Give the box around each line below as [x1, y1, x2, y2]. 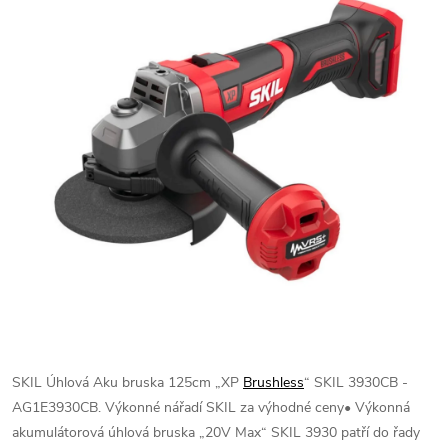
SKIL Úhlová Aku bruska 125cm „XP [12, 373, 243, 392]
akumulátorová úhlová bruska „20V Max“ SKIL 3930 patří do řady [12, 423, 420, 442]
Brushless [243, 373, 304, 392]
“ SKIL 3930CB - [304, 373, 408, 392]
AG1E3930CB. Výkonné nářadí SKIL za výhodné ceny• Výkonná [12, 398, 410, 417]
